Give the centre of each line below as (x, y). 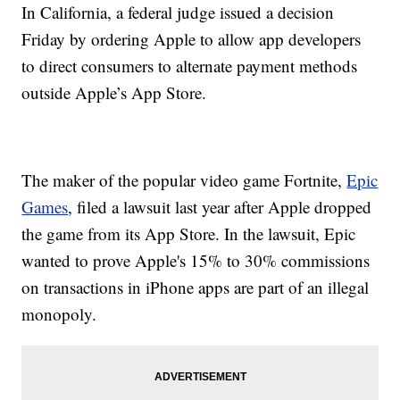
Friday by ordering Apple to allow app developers (192, 39)
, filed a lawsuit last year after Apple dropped (220, 207)
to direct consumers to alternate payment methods (190, 66)
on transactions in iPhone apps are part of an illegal (196, 287)
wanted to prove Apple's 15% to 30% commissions (196, 261)
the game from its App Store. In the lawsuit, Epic (189, 234)
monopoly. (59, 314)
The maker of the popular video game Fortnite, (184, 180)
